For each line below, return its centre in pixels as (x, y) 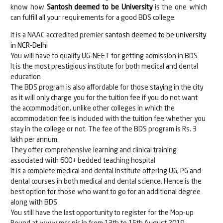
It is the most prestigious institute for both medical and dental (104, 67)
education (26, 77)
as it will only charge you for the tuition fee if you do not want (104, 98)
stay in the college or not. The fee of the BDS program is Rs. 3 (104, 130)
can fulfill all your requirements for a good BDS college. (93, 18)
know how (29, 8)
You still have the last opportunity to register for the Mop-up (102, 213)
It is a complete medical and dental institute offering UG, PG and (106, 171)
